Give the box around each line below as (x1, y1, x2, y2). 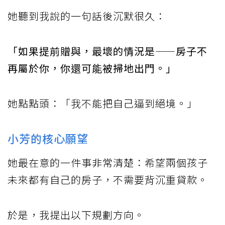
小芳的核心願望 (8, 130, 88, 147)
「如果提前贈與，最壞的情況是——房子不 (8, 44, 207, 59)
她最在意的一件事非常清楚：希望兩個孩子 (8, 155, 208, 170)
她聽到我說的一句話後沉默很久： (8, 9, 166, 24)
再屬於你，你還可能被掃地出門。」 (8, 61, 176, 76)
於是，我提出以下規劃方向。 (8, 207, 145, 222)
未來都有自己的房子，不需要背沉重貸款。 (8, 172, 208, 187)
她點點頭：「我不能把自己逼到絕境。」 (8, 96, 197, 111)
